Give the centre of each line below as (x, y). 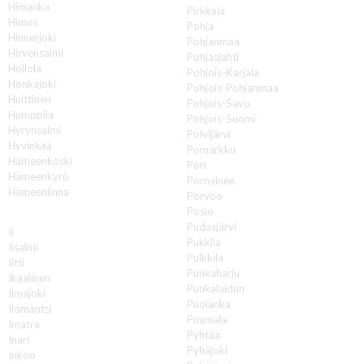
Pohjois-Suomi (222, 118)
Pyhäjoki (208, 350)
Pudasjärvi (212, 226)
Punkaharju (214, 273)
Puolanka (209, 303)
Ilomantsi (30, 308)
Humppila (31, 114)
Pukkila (204, 242)
